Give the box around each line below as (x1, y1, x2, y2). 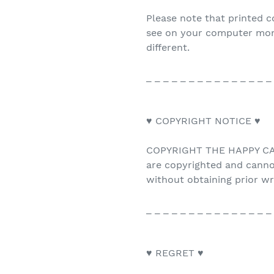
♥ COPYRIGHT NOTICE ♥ (146, 115, 261, 127)
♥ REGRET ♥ (146, 247, 204, 259)
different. (146, 42, 190, 54)
